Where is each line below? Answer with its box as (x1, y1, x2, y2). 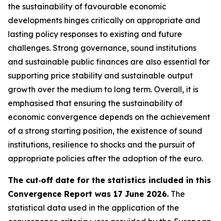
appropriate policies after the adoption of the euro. (8, 153, 203, 163)
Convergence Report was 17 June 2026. (8, 189, 169, 199)
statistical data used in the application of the (8, 203, 179, 213)
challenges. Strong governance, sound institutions (8, 43, 196, 53)
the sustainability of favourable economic (8, 1, 166, 11)
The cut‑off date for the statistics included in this (8, 175, 211, 185)
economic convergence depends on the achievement (8, 112, 210, 122)
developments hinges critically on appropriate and (8, 15, 200, 25)
